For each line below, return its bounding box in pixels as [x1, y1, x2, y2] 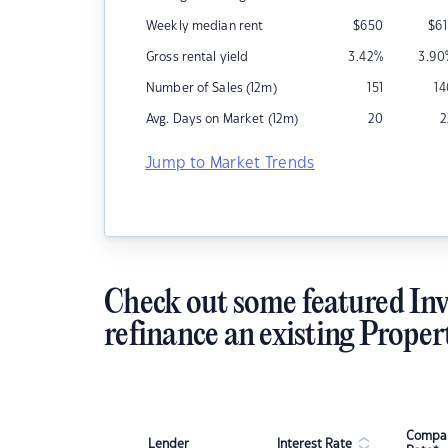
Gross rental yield [146, 51, 249, 63]
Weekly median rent [146, 20, 264, 32]
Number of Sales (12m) [146, 82, 277, 94]
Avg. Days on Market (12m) [146, 113, 299, 125]
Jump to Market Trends [145, 156, 315, 171]
